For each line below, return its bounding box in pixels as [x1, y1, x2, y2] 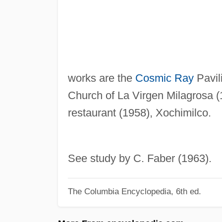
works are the [67, 71, 135, 84]
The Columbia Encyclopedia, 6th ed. [67, 187, 201, 196]
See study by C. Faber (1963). [67, 152, 212, 165]
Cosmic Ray [135, 71, 194, 84]
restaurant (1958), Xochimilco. [67, 106, 211, 119]
